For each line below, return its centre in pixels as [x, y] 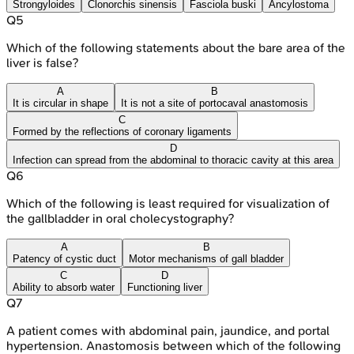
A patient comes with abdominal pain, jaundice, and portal [168, 330]
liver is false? [42, 62]
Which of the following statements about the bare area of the [176, 47]
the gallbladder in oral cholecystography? [120, 218]
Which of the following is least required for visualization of [168, 203]
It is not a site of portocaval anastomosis [215, 103]
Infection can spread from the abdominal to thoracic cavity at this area [173, 160]
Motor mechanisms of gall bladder [206, 258]
